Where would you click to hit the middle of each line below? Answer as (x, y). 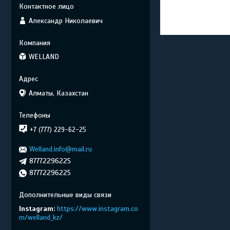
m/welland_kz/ (41, 217)
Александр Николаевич (66, 21)
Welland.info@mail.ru (61, 149)
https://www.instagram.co (98, 209)
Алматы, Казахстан (59, 93)
